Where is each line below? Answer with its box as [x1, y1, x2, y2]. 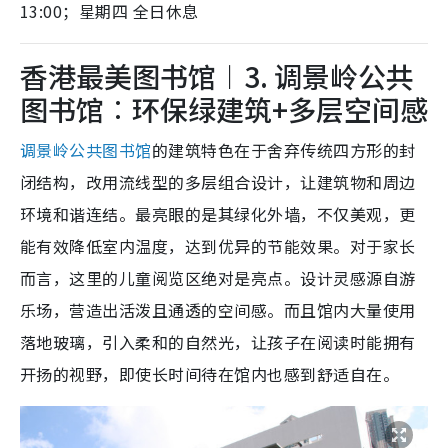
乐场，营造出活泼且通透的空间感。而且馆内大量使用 [20, 297, 416, 322]
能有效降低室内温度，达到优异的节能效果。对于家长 [20, 233, 416, 258]
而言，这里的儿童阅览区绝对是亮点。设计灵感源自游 [20, 265, 416, 290]
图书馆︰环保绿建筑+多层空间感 [20, 88, 428, 129]
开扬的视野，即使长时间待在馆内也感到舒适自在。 [20, 361, 400, 386]
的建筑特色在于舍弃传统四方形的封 [151, 137, 416, 162]
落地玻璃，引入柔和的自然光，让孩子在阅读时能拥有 [20, 329, 416, 354]
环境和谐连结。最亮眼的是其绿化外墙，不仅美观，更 [20, 201, 416, 226]
